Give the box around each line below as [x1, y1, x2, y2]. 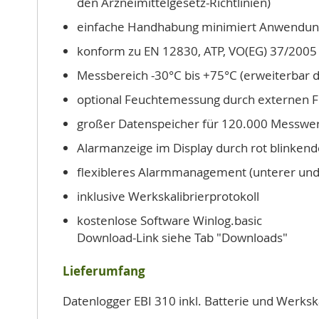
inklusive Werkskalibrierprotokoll [77, 188, 259, 204]
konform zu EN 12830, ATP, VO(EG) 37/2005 [77, 43, 317, 59]
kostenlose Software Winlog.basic [77, 212, 262, 229]
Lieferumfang [63, 263, 145, 279]
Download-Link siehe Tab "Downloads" [77, 229, 288, 246]
